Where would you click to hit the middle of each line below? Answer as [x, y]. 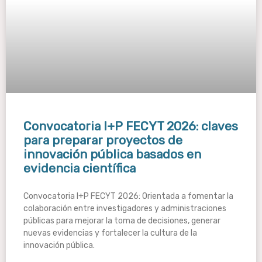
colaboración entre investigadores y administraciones [125, 208]
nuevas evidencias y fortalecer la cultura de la [110, 233]
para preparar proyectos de [103, 140]
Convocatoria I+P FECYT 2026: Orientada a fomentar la [128, 196]
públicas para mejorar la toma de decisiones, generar [122, 221]
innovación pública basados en [112, 154]
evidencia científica [80, 168]
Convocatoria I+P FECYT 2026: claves [131, 126]
